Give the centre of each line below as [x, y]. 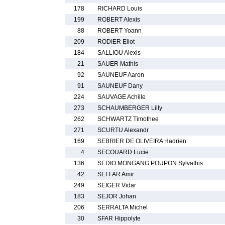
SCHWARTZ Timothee [128, 119]
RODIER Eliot [116, 42]
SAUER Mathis [118, 64]
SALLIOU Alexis [119, 53]
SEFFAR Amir [116, 174]
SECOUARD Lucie [123, 152]
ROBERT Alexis [119, 20]
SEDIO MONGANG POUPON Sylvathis [150, 163]
